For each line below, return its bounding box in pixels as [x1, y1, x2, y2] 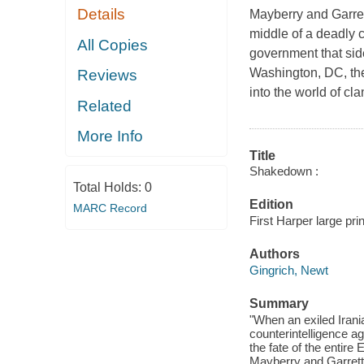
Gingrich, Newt [249, 262, 328, 277]
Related [77, 97, 132, 115]
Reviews [77, 67, 138, 84]
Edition [249, 197, 293, 212]
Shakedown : [249, 164, 318, 179]
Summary [249, 296, 309, 310]
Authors [249, 247, 300, 262]
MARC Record [72, 201, 147, 214]
